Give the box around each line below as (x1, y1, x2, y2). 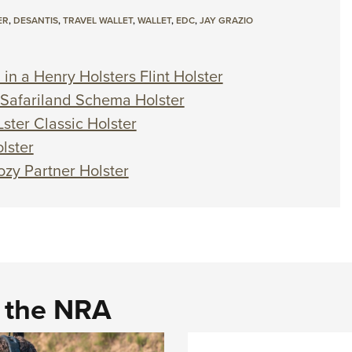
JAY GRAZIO (199, 13, 253, 28)
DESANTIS (13, 13, 58, 28)
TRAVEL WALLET (62, 13, 133, 28)
